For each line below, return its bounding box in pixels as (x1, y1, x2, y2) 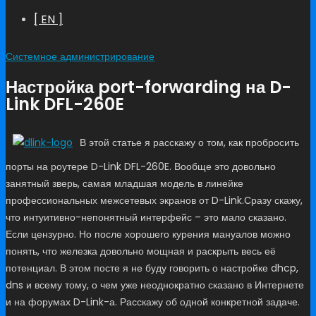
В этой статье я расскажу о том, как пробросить (80, 135, 299, 150)
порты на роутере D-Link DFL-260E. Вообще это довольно (6, 159, 276, 174)
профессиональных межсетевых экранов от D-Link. (6, 193, 244, 207)
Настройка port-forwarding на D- (6, 75, 291, 99)
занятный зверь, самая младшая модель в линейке (6, 176, 243, 190)
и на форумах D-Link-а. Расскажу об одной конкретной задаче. (6, 294, 300, 309)
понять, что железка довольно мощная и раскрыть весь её (6, 243, 276, 258)
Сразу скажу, (244, 193, 303, 207)
